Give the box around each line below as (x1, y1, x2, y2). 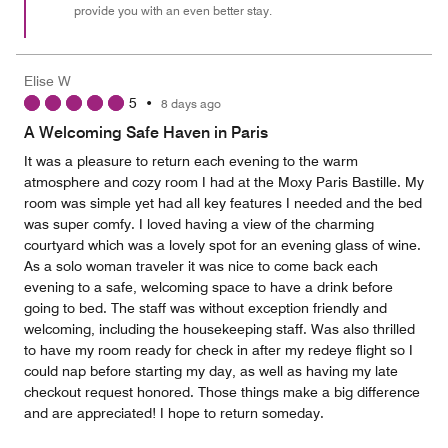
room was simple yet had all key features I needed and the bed (24, 195, 422, 211)
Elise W (24, 73, 71, 89)
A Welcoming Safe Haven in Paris (24, 123, 268, 142)
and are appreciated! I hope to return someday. (24, 405, 324, 421)
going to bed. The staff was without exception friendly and (24, 300, 387, 316)
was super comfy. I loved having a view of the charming (24, 216, 374, 232)
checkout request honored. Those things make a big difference (24, 384, 420, 400)
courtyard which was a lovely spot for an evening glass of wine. (24, 237, 421, 253)
